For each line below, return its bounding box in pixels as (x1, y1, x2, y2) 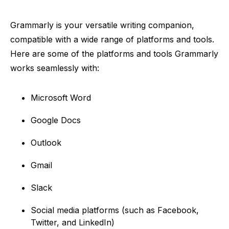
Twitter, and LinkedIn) (31, 217, 114, 227)
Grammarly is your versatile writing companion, (10, 20, 194, 30)
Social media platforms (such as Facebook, (31, 205, 199, 215)
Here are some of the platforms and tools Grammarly (10, 49, 218, 59)
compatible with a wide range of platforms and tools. (10, 34, 214, 44)
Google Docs (31, 115, 81, 125)
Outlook (31, 138, 61, 148)
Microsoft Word (31, 93, 91, 103)
